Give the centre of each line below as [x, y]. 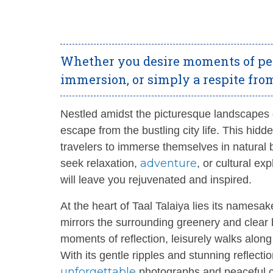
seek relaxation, [100, 163]
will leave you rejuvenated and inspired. [156, 180]
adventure [168, 163]
